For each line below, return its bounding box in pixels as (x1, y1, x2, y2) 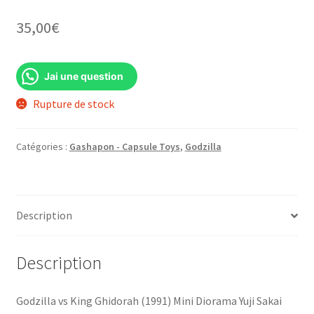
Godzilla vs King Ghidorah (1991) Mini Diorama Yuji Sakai (15, 293, 282, 308)
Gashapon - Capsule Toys (69, 140, 180, 153)
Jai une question (43, 69, 123, 82)
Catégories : (15, 140, 69, 153)
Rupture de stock (33, 96, 115, 111)
